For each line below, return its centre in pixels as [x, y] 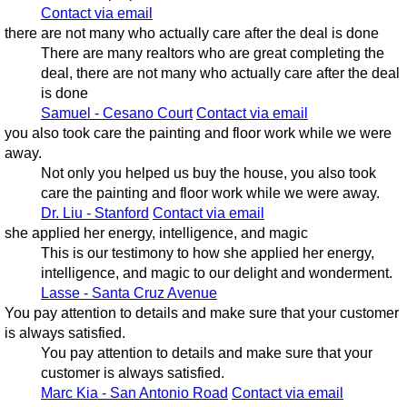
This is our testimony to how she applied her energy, [207, 253]
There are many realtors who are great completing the [212, 54]
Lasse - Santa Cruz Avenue [129, 293]
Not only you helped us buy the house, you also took [208, 174]
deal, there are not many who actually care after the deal [220, 74]
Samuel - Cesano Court [116, 114]
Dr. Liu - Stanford [94, 213]
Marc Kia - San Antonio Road [134, 393]
